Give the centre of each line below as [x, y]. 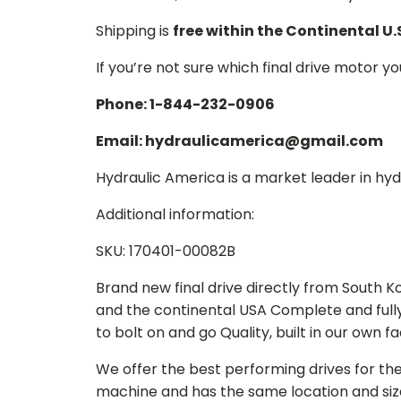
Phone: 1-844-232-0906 [185, 104]
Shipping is [134, 31]
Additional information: [175, 214]
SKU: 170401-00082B [166, 251]
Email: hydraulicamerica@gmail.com [239, 141]
